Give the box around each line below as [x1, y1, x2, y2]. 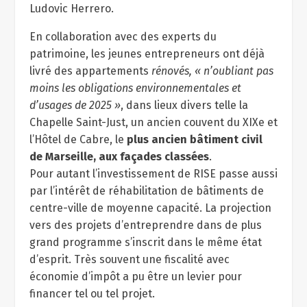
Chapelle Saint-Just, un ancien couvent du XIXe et [29, 116, 278, 129]
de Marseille [29, 150, 93, 163]
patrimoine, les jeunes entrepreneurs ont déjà [29, 47, 265, 60]
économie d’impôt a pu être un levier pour [29, 270, 242, 283]
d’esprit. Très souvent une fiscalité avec [29, 253, 230, 266]
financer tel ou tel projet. [29, 287, 155, 300]
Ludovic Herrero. [29, 2, 114, 15]
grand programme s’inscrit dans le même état [29, 236, 262, 249]
